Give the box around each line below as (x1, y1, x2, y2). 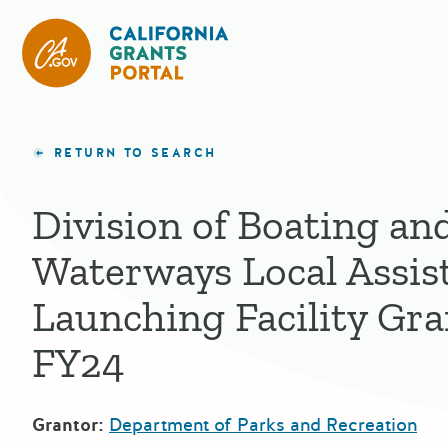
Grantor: (32, 412, 104, 437)
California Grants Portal (230, 20, 418, 42)
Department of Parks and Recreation (109, 412, 417, 437)
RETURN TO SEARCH (54, 144, 217, 161)
